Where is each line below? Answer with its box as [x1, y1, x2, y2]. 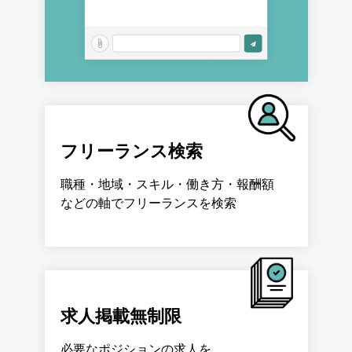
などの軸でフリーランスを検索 [60, 196, 236, 211]
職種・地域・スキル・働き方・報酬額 [60, 178, 274, 192]
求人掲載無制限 [60, 306, 181, 327]
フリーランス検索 [60, 141, 203, 162]
